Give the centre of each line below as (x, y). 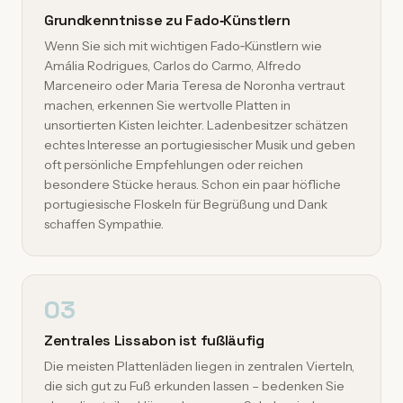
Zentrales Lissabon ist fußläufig (154, 340)
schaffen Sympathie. (104, 224)
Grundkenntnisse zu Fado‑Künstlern (167, 20)
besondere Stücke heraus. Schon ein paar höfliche (193, 184)
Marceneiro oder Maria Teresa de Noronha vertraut (194, 85)
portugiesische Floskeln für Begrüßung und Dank (186, 204)
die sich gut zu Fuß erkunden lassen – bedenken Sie (194, 386)
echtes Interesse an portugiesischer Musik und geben (200, 145)
